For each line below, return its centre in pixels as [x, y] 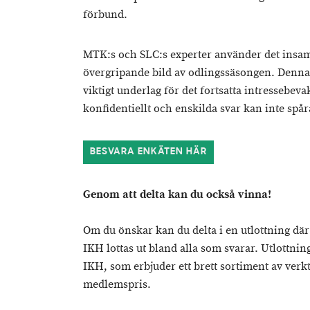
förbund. [105, 15]
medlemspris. [117, 285]
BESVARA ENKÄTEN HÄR [148, 152]
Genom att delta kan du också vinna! [177, 195]
